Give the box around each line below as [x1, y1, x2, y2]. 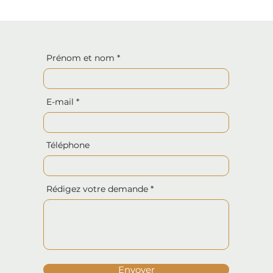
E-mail [46, 96, 74, 107]
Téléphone [46, 140, 90, 151]
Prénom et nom [46, 52, 115, 63]
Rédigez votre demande [46, 183, 149, 194]
